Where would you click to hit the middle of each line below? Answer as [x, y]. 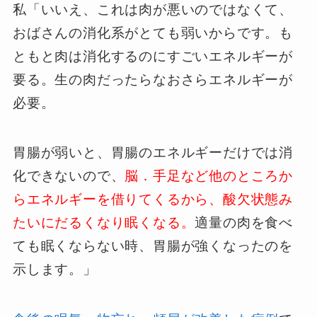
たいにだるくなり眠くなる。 [104, 223]
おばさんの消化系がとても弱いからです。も [153, 33]
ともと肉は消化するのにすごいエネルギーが [153, 56]
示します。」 [54, 270]
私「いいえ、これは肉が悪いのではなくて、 [153, 9]
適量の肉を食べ [244, 223]
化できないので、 [69, 176]
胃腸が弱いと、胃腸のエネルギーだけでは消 [153, 153]
